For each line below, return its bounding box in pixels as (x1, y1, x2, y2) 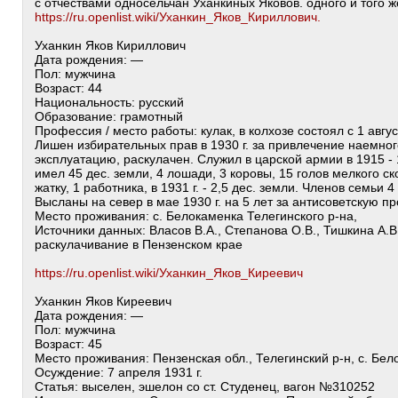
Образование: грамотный (35, 109, 183, 123)
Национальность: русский (35, 95, 184, 109)
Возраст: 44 (35, 81, 102, 95)
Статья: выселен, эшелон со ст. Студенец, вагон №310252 (35, 379, 375, 394)
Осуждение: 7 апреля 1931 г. (35, 365, 203, 379)
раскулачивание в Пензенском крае (35, 237, 243, 251)
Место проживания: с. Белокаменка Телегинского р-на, (35, 209, 357, 223)
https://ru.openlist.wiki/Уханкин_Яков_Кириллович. (35, 10, 321, 24)
